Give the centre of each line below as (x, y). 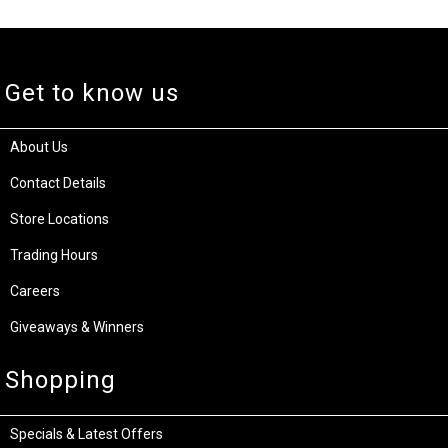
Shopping (60, 379)
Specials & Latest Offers (86, 433)
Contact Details (58, 182)
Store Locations (59, 218)
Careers (35, 290)
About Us (39, 146)
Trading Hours (54, 254)
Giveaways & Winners (77, 326)
